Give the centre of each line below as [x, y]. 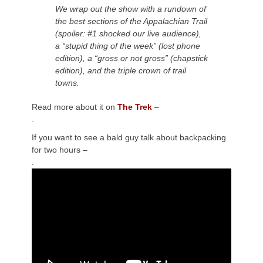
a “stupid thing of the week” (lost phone [128, 46]
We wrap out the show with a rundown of [131, 9]
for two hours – [60, 150]
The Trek [134, 107]
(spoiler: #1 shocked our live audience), [128, 34]
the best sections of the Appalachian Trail [131, 21]
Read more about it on [73, 107]
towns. [67, 83]
